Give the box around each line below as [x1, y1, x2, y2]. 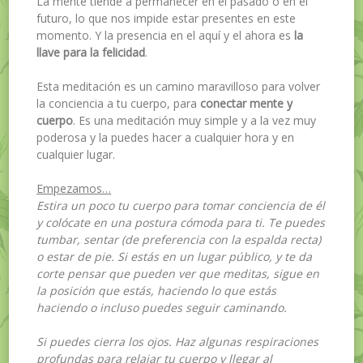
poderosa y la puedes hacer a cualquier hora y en [36, 129, 295, 145]
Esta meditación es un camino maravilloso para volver [36, 78, 321, 94]
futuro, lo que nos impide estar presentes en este [36, 10, 297, 26]
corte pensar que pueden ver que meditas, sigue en [36, 265, 320, 281]
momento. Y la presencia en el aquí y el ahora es [36, 27, 295, 43]
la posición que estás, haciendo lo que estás [36, 282, 277, 298]
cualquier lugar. [36, 146, 116, 162]
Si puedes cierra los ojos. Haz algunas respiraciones [36, 333, 319, 349]
